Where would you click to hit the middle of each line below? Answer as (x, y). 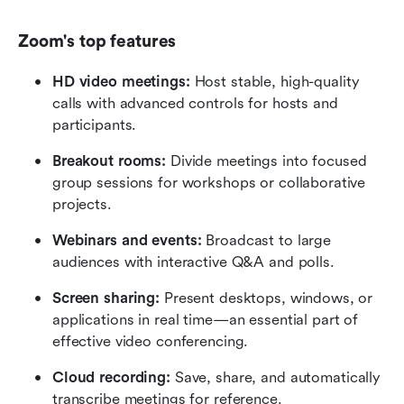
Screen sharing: (108, 298)
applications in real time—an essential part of (206, 319)
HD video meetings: (121, 81)
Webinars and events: (127, 240)
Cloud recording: (114, 377)
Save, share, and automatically (277, 377)
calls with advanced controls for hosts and (195, 103)
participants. (95, 124)
